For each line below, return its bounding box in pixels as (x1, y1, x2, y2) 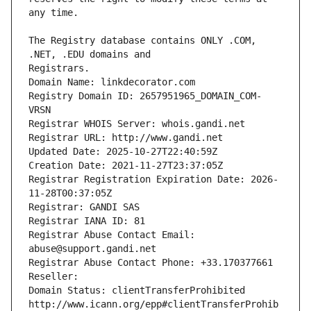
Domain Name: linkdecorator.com (28, 76, 195, 88)
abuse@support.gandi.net (28, 243, 156, 255)
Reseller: (28, 271, 84, 283)
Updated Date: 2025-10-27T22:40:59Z (28, 146, 217, 158)
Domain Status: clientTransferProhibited (28, 285, 245, 296)
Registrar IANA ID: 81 (28, 215, 145, 227)
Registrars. (28, 62, 90, 74)
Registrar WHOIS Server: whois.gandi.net (28, 118, 245, 130)
